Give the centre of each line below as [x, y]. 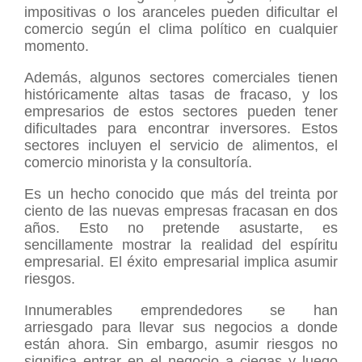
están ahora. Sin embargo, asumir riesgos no [181, 344]
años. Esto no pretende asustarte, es [181, 227]
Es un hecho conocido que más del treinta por [181, 194]
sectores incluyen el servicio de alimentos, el [181, 145]
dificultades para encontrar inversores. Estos [181, 128]
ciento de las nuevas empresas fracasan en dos [181, 210]
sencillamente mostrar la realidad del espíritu [181, 244]
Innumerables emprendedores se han [181, 310]
